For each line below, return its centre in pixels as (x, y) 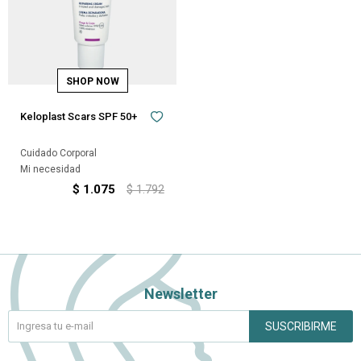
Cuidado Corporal (58, 153)
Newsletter (180, 294)
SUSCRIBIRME (301, 326)
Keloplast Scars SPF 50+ (79, 116)
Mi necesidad (50, 169)
